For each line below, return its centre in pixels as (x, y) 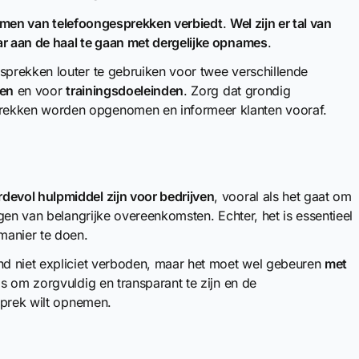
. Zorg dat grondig (237, 91)
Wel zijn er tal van (280, 23)
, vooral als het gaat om (283, 196)
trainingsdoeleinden (125, 91)
